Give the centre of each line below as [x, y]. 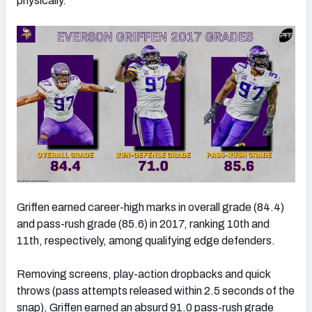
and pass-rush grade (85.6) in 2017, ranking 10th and [143, 224]
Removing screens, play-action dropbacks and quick [143, 274]
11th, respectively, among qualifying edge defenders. [146, 240]
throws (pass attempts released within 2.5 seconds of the [156, 290]
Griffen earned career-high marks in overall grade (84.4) [150, 207]
